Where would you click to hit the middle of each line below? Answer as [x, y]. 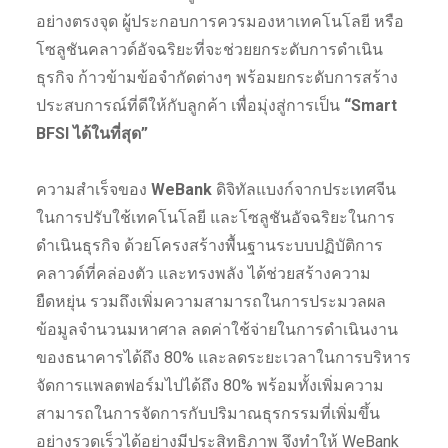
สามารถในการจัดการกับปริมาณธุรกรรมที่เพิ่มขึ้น [207, 413]
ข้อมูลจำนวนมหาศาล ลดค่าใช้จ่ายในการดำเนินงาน [216, 329]
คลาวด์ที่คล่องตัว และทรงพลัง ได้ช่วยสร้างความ [203, 273]
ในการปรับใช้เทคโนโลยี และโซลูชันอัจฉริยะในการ [215, 217]
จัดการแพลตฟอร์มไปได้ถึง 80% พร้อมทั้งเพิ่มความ [209, 385]
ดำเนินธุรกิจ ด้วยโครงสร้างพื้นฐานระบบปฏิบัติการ [209, 245]
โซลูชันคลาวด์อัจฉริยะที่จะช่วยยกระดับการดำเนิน [209, 49]
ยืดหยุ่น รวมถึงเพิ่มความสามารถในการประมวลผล [210, 301]
